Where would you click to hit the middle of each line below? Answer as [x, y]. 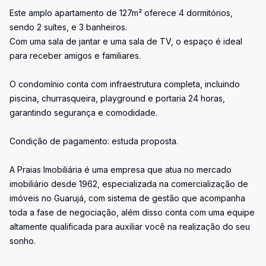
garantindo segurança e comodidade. [83, 113]
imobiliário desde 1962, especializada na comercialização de [129, 184]
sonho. [23, 241]
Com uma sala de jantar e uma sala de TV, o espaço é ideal [126, 41]
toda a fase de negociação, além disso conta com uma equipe [132, 212]
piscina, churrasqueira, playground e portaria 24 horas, [117, 98]
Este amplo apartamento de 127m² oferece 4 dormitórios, [121, 13]
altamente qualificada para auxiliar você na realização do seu [130, 227]
